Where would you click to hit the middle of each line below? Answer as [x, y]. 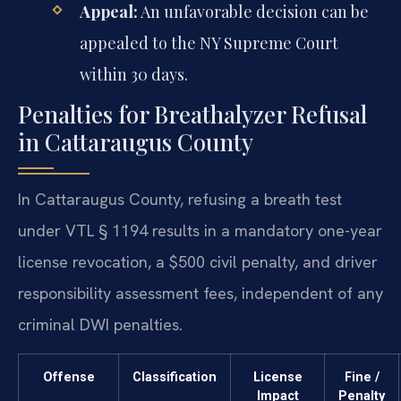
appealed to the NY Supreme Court [209, 43]
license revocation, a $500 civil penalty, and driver [198, 262]
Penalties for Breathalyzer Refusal [192, 115]
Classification [175, 377]
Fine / [362, 377]
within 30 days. [133, 75]
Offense [68, 377]
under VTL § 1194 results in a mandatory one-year [200, 231]
